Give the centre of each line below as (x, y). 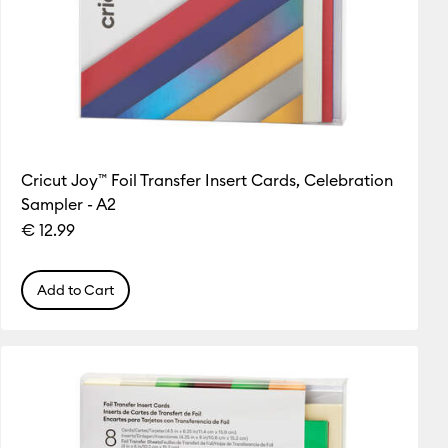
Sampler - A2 (68, 203)
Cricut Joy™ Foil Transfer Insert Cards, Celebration (206, 179)
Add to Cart (75, 289)
